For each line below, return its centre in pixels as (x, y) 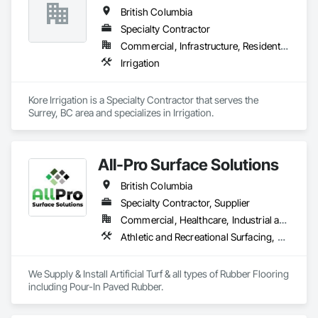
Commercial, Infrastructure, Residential (285, 46)
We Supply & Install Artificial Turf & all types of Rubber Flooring (159, 274)
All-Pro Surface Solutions (188, 164)
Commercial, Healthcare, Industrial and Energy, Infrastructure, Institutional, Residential (283, 220)
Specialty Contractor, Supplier (186, 203)
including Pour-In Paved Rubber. (96, 286)
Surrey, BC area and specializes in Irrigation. (121, 113)
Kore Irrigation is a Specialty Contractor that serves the (143, 100)
